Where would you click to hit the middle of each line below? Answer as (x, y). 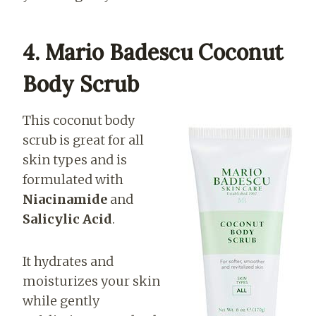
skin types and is (75, 160)
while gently (61, 301)
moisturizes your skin (91, 281)
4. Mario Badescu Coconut (153, 53)
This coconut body (79, 121)
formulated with (73, 180)
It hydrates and (68, 262)
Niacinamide (66, 200)
